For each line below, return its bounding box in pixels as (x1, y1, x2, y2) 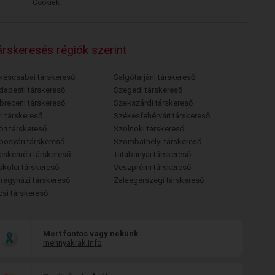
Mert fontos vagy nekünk (42, 229, 138, 238)
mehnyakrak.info (42, 238, 102, 247)
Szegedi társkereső (114, 85, 183, 95)
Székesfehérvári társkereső (114, 111, 211, 120)
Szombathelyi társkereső (114, 137, 202, 146)
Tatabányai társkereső (114, 150, 192, 159)
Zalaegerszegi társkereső (114, 176, 204, 185)
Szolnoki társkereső (114, 124, 185, 133)
